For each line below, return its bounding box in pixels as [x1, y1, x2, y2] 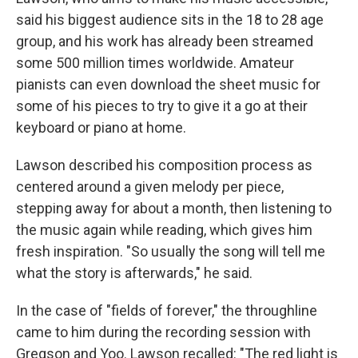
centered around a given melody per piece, [16, 177, 284, 195]
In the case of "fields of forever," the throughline [16, 301, 317, 319]
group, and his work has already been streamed [16, 32, 313, 50]
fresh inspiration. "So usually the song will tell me [16, 242, 325, 260]
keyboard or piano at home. [16, 118, 186, 136]
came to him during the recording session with [16, 323, 311, 340]
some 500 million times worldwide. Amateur [16, 54, 294, 71]
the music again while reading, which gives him [16, 221, 312, 238]
